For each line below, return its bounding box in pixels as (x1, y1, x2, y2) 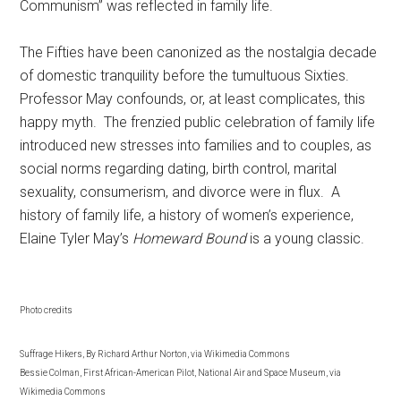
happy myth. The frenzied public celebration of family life (20, 114, 376, 131)
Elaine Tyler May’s (20, 230, 133, 247)
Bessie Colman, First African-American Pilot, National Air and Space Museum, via (20, 368, 342, 378)
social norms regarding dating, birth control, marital (20, 160, 337, 177)
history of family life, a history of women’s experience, (20, 207, 354, 224)
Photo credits (20, 305, 73, 315)
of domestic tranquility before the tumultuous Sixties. (20, 67, 354, 84)
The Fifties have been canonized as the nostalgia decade (20, 44, 378, 61)
